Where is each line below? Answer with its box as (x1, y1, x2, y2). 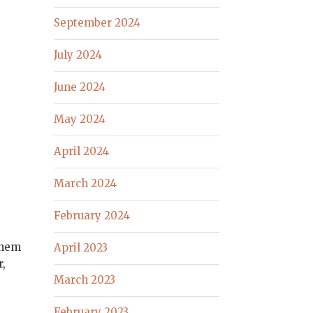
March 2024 (54, 177, 117, 191)
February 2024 (54, 209, 131, 223)
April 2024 (54, 145, 110, 159)
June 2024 (54, 80, 106, 94)
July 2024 (54, 48, 103, 62)
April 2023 (54, 241, 108, 255)
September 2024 (54, 16, 141, 30)
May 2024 (54, 112, 106, 126)
